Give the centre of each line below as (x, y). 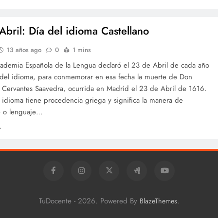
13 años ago (24, 50)
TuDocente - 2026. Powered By (89, 201)
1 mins (82, 50)
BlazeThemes (158, 201)
